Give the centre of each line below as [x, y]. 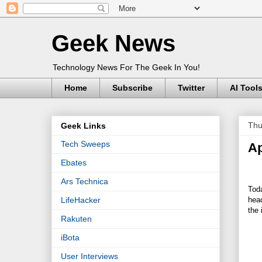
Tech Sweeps [85, 144]
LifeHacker [81, 200]
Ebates [74, 163]
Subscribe [132, 88]
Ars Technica [85, 182]
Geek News [113, 43]
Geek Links [83, 126]
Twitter [191, 88]
